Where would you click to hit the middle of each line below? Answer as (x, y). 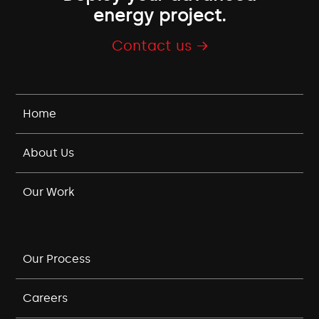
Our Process (57, 259)
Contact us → (159, 46)
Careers (46, 298)
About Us (49, 153)
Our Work (49, 192)
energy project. (159, 16)
